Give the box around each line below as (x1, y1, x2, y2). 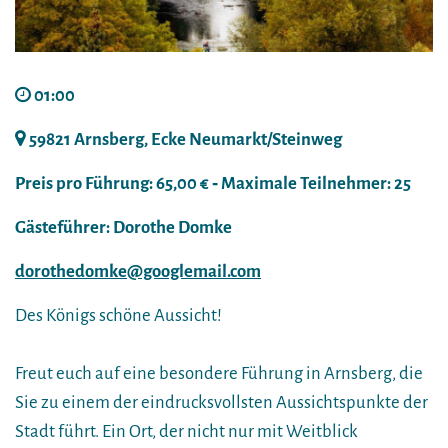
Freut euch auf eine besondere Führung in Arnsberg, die (15, 363, 423, 383)
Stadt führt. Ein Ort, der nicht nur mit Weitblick (15, 421, 358, 441)
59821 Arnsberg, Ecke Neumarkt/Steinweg (29, 129, 342, 149)
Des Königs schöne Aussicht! (15, 305, 222, 325)
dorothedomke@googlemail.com (15, 261, 261, 281)
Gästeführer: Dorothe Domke (15, 217, 232, 237)
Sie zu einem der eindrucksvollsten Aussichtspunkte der (15, 392, 428, 412)
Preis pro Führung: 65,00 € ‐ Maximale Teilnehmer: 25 (15, 173, 411, 193)
